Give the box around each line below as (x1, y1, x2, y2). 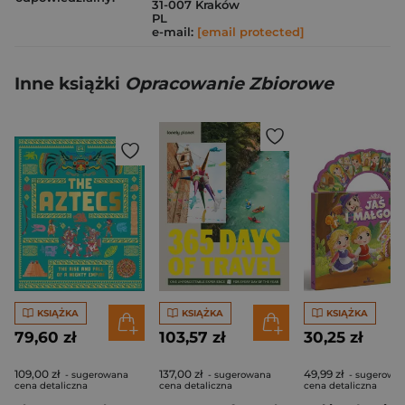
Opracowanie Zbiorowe (125, 73, 334, 94)
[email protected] (197, 24, 305, 39)
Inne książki (14, 73, 125, 94)
